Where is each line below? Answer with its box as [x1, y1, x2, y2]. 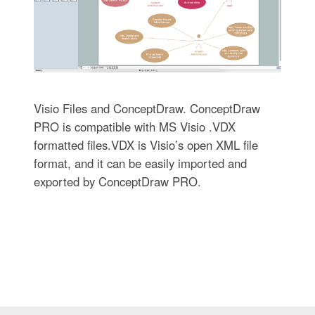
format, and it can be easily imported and [33, 155, 247, 172]
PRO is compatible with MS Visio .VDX [33, 118, 236, 136]
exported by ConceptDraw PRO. [33, 173, 201, 191]
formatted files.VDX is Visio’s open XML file [33, 136, 258, 154]
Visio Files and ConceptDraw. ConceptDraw [33, 100, 260, 117]
